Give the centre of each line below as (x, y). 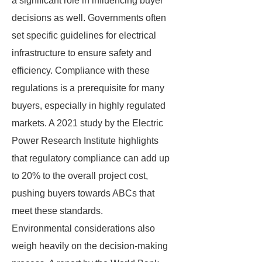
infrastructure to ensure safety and (82, 53)
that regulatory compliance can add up (91, 158)
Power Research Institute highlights (85, 141)
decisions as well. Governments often (89, 18)
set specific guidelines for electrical (84, 35)
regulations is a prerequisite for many (88, 88)
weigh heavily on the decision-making (90, 246)
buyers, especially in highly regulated (89, 106)
